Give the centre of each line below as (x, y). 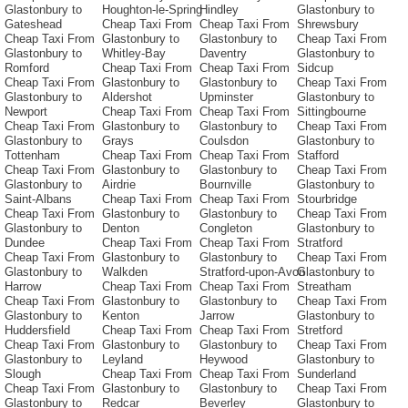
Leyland (122, 360)
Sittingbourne (331, 112)
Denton (121, 229)
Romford (27, 68)
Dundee (25, 243)
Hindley (219, 10)
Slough (23, 374)
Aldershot (127, 97)
